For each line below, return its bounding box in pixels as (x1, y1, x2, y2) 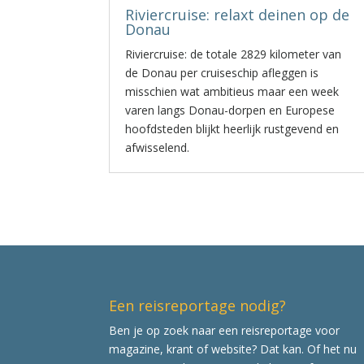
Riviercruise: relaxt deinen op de (125, 5, 350, 24)
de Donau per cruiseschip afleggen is (125, 65, 319, 80)
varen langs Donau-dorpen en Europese (125, 102, 336, 118)
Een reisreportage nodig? (109, 295, 287, 315)
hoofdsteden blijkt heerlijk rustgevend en (125, 121, 340, 136)
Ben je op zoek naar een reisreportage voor (109, 322, 340, 338)
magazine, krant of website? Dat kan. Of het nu (109, 340, 357, 357)
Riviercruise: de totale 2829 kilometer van (125, 46, 342, 62)
